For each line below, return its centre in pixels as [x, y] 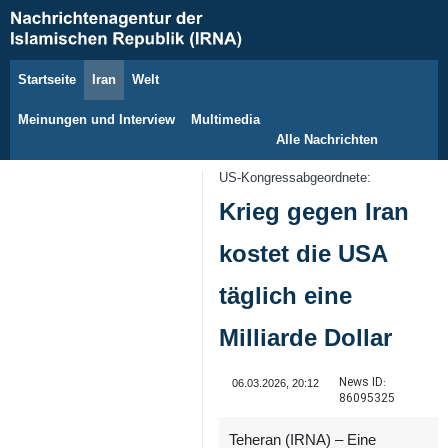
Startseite [47, 79]
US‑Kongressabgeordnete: [295, 177]
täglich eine [285, 296]
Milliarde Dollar [305, 338]
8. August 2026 [86, 90]
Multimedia [225, 119]
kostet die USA [303, 254]
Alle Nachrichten [327, 139]
